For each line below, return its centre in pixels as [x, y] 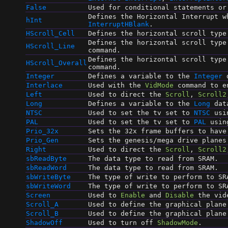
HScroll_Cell [50, 34]
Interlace [44, 85]
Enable [133, 195]
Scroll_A [42, 205]
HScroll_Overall [56, 63]
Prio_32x [42, 131]
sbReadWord [46, 168]
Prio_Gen [42, 140]
